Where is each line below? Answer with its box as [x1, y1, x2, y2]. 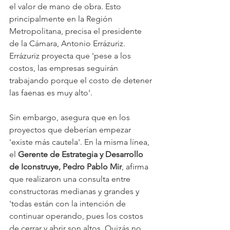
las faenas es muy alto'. [9, 87, 92, 98]
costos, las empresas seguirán [9, 63, 120, 73]
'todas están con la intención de [9, 198, 128, 208]
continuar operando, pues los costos [9, 210, 145, 221]
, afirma [122, 161, 150, 171]
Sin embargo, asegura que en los [9, 112, 132, 122]
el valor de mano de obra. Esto [9, 1, 123, 11]
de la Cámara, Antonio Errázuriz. [9, 38, 127, 48]
